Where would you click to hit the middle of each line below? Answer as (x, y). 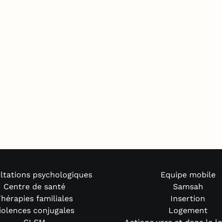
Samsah (188, 187)
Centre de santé (34, 187)
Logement (188, 211)
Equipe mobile (188, 175)
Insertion (188, 199)
